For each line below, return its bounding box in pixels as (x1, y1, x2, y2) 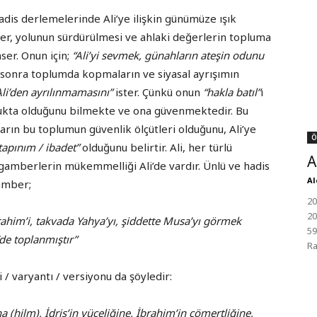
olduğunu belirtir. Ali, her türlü (79, 140, 232, 155)
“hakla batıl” (203, 85, 260, 100)
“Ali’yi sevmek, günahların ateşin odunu (72, 48, 264, 63)
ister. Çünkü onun (113, 85, 203, 100)
